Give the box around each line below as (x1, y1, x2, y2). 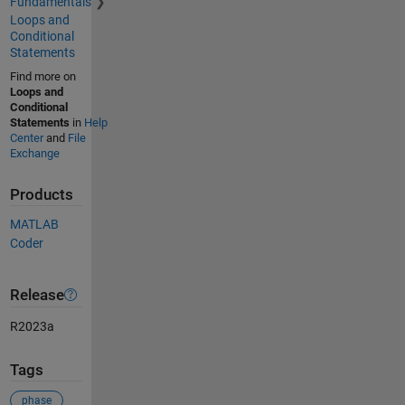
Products (9, 185, 73, 203)
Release (9, 286, 64, 304)
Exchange (9, 146, 60, 160)
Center (9, 130, 43, 145)
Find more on (9, 69, 76, 83)
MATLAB (9, 217, 59, 232)
